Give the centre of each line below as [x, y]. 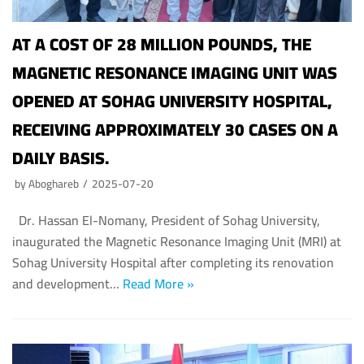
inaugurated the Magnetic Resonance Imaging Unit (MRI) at [177, 242]
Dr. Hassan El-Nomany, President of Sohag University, [166, 221]
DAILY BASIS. [61, 158]
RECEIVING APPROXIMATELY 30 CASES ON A [175, 130]
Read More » [158, 284]
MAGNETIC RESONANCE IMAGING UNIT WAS [175, 73]
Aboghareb [54, 184]
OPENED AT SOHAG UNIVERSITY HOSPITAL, [172, 102]
